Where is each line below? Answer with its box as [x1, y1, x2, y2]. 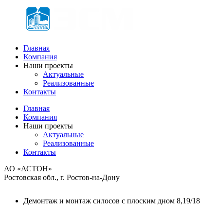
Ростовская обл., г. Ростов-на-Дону [4, 173, 120, 182]
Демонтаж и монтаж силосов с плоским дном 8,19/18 [23, 197, 200, 205]
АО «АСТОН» [4, 164, 52, 173]
